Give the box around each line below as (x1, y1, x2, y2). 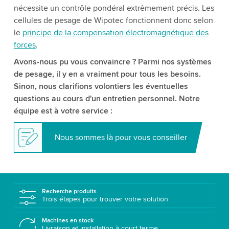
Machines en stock (41, 217, 94, 225)
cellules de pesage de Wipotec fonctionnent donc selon (13, 15, 213, 26)
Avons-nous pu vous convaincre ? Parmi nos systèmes (13, 57, 212, 67)
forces (13, 40, 36, 51)
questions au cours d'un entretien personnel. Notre (13, 94, 200, 104)
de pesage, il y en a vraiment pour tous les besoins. (13, 69, 201, 80)
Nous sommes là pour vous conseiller (54, 132, 187, 143)
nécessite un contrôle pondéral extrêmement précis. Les (13, 3, 214, 14)
